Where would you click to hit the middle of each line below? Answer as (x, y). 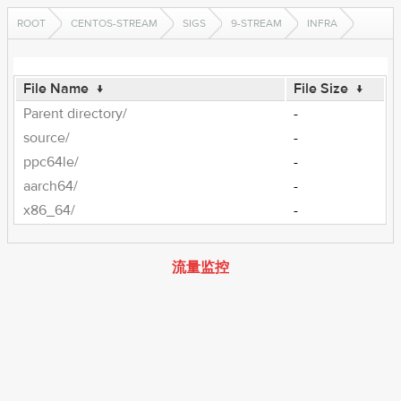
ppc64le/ (51, 162)
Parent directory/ (76, 114)
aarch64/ (51, 186)
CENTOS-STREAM (114, 23)
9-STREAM (256, 23)
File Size (321, 89)
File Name (56, 89)
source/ (47, 138)
